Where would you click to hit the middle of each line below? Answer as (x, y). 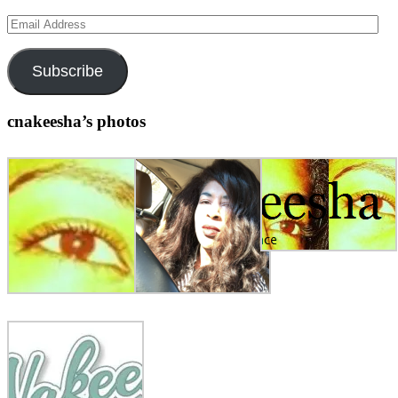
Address (29, 38)
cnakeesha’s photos (76, 121)
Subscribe (67, 72)
